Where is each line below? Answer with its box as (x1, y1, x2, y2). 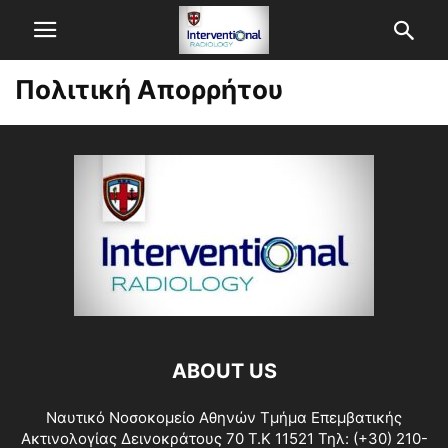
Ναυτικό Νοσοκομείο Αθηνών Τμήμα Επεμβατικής (46, 408, 402, 427)
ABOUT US (171, 359, 277, 383)
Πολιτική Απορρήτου (15, 74, 283, 105)
